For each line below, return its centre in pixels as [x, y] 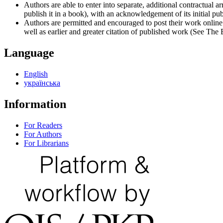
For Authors [43, 134]
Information [35, 104]
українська [42, 83]
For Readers [43, 125]
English [36, 74]
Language [29, 53]
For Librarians [46, 143]
